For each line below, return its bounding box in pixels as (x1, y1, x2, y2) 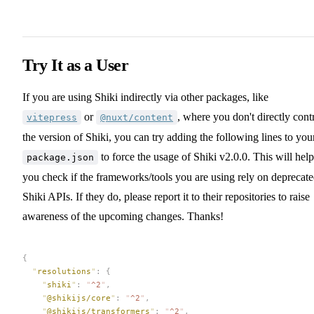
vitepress (27, 111, 77, 123)
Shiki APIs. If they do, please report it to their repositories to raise (22, 190, 310, 203)
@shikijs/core (47, 292, 111, 303)
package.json (27, 151, 94, 163)
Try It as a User (22, 55, 129, 74)
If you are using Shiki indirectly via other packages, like (22, 90, 268, 103)
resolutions (37, 266, 91, 276)
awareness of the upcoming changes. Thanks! (22, 210, 224, 222)
